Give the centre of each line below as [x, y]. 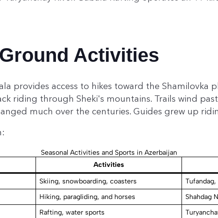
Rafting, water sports [72, 213]
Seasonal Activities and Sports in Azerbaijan [109, 153]
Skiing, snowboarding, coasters [88, 182]
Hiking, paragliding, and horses [87, 197]
